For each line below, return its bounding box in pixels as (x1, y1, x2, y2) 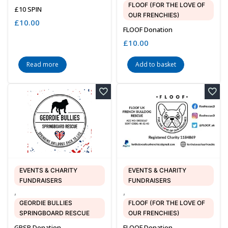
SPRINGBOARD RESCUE (19, 209, 90, 217)
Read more (26, 60, 59, 69)
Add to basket (135, 60, 176, 69)
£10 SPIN (14, 4, 42, 14)
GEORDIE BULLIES (19, 199, 72, 207)
